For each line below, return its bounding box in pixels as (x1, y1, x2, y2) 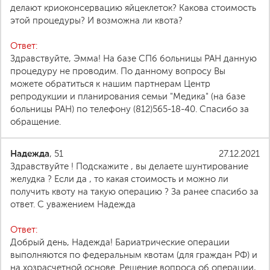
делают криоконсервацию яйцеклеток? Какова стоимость (10, 3, 256, 13)
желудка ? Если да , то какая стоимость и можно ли (10, 174, 228, 184)
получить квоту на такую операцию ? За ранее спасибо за (10, 187, 259, 196)
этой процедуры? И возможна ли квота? (10, 16, 183, 25)
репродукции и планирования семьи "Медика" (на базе (10, 92, 245, 101)
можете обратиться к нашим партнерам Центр (10, 79, 210, 89)
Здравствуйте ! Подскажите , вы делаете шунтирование (10, 162, 248, 171)
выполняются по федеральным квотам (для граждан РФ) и (10, 250, 257, 260)
